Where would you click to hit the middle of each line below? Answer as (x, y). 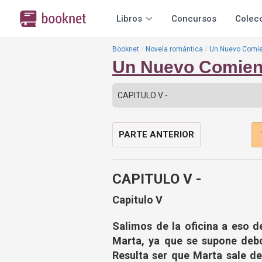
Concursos (194, 19)
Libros (129, 19)
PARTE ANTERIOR (156, 135)
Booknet (126, 49)
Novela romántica (174, 49)
